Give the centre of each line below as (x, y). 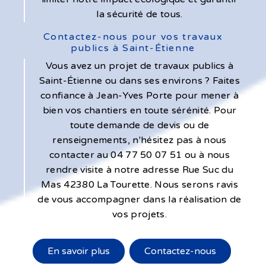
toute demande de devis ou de (140, 125)
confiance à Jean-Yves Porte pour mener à (140, 95)
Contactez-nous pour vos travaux (133, 37)
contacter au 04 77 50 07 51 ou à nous (140, 155)
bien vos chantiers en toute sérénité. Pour (140, 110)
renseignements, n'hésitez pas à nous (140, 140)
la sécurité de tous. (140, 14)
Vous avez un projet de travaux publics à (140, 66)
